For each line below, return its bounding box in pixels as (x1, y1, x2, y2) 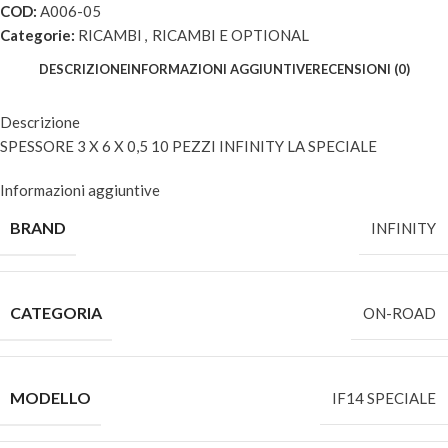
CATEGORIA (10, 303, 102, 322)
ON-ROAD (363, 304, 436, 322)
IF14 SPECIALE (332, 389, 436, 407)
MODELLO (10, 388, 91, 407)
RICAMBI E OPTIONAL (152, 26, 309, 44)
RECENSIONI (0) (311, 61, 410, 77)
